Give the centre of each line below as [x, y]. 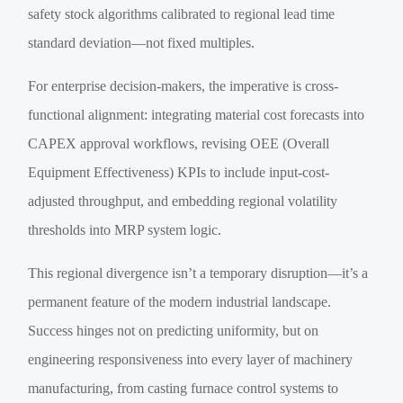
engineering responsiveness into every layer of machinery [191, 360]
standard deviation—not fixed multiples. [142, 43]
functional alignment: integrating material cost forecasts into [197, 115]
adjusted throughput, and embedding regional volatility [183, 201]
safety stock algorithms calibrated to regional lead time [182, 14]
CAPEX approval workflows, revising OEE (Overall [179, 144]
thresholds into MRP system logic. [125, 230]
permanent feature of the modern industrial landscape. [180, 302]
